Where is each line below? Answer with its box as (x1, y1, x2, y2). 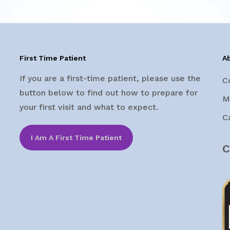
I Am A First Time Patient (30, 133, 122, 142)
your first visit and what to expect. (19, 102, 158, 112)
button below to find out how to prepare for (19, 87, 198, 98)
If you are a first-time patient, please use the (19, 73, 201, 83)
